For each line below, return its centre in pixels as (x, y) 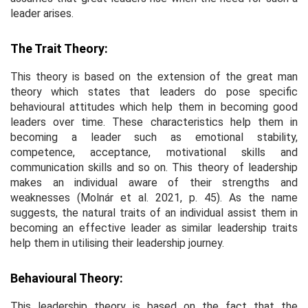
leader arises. (42, 13)
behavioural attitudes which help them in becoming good (154, 107)
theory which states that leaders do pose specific (154, 91)
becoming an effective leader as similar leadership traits (154, 228)
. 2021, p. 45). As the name (222, 197)
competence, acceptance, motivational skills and (154, 152)
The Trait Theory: (59, 48)
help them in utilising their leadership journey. (117, 243)
